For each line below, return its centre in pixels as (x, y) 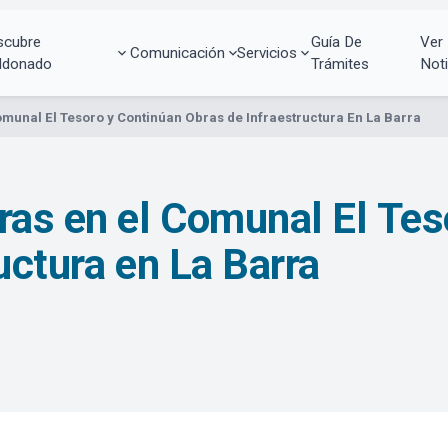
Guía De (336, 41)
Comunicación (177, 52)
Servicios (267, 52)
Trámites (339, 63)
